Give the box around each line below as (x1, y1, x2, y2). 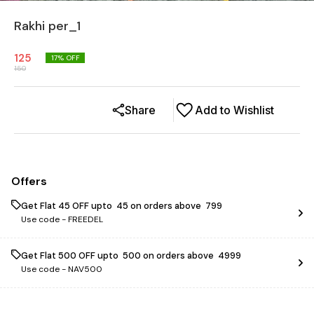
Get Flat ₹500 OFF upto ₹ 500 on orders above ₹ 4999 (21, 250, 241, 261)
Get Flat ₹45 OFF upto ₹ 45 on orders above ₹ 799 (21, 200, 222, 212)
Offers (11, 174, 47, 189)
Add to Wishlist (195, 103, 274, 117)
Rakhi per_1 (14, 18, 81, 34)
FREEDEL (68, 214, 103, 225)
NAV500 (68, 264, 102, 275)
